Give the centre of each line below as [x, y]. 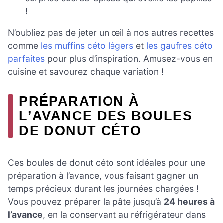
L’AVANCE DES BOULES [106, 116]
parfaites [26, 59]
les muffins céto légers [87, 46]
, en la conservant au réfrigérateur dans [124, 214]
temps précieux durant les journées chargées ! [103, 188]
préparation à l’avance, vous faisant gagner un [103, 175]
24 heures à [189, 201]
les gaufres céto [179, 46]
